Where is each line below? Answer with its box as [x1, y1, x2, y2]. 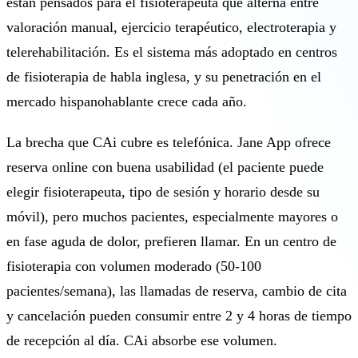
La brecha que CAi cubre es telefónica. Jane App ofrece [6, 133, 331, 150]
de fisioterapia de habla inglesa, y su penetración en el [6, 68, 321, 85]
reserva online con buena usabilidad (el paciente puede [6, 158, 324, 175]
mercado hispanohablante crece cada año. [6, 93, 247, 109]
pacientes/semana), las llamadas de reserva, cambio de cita [6, 282, 347, 299]
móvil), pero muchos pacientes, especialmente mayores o [6, 208, 338, 225]
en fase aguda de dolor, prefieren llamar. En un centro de [6, 233, 336, 249]
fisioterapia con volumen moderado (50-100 [6, 257, 261, 274]
